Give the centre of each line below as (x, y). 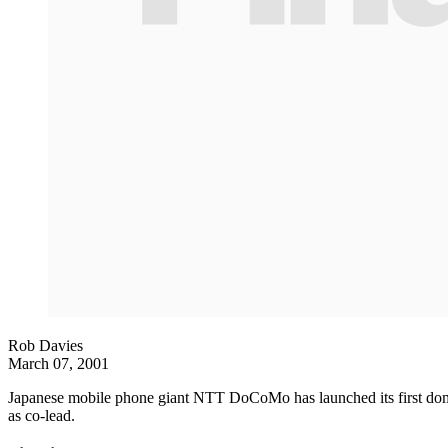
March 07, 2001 (58, 363)
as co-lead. (41, 415)
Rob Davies (45, 345)
